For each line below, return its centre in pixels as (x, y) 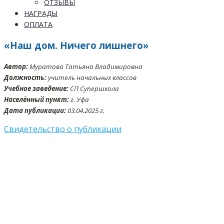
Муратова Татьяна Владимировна (85, 67)
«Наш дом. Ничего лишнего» (76, 45)
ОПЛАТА (38, 24)
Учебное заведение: (36, 89)
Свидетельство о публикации (63, 129)
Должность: (25, 78)
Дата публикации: (35, 111)
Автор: (16, 67)
